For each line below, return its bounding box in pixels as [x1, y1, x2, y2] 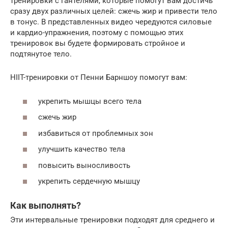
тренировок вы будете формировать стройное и [10, 39, 185, 48]
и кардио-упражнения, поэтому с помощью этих [10, 28, 183, 37]
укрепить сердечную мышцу [38, 177, 140, 186]
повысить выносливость [38, 160, 130, 170]
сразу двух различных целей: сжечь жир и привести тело [10, 7, 217, 16]
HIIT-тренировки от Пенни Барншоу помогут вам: [10, 73, 187, 82]
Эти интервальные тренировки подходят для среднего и [10, 215, 215, 224]
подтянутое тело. [10, 49, 72, 59]
